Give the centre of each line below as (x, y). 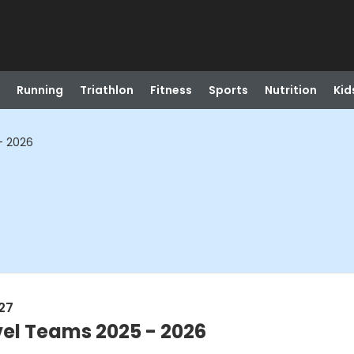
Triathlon (106, 90)
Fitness (171, 90)
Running (40, 90)
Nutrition (290, 90)
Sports (228, 90)
